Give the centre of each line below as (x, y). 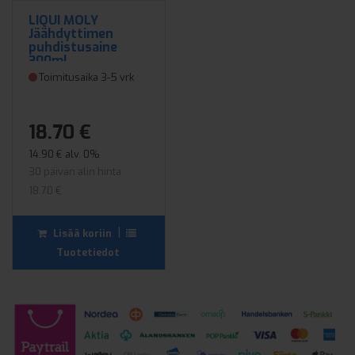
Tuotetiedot (88, 252)
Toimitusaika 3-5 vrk (86, 77)
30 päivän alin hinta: (76, 172)
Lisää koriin (82, 234)
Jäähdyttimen (71, 34)
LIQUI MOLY (63, 20)
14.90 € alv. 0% (64, 154)
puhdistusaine (73, 47)
